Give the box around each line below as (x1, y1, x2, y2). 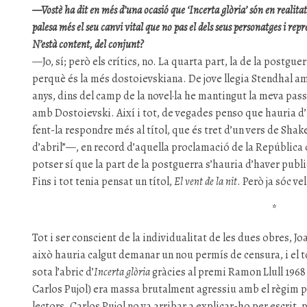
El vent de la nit (174, 174, 238, 189)
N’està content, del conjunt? (32, 37, 145, 52)
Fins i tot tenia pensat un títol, (32, 174, 175, 189)
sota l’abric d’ (32, 265, 95, 280)
